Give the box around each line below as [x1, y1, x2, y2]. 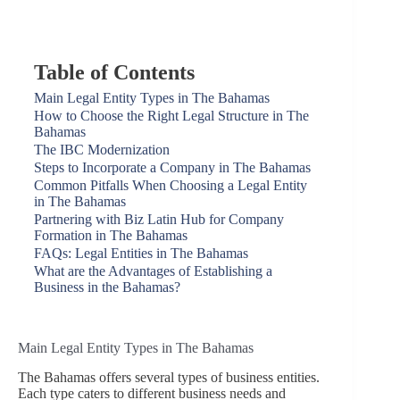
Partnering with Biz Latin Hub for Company [34, 212, 284, 227]
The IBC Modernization [34, 142, 170, 157]
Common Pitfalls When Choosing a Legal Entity [34, 178, 307, 193]
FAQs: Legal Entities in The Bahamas [34, 246, 248, 261]
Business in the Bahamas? [34, 279, 180, 295]
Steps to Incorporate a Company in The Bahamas [34, 160, 311, 175]
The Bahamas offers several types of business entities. [18, 369, 320, 385]
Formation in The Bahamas [34, 228, 187, 243]
